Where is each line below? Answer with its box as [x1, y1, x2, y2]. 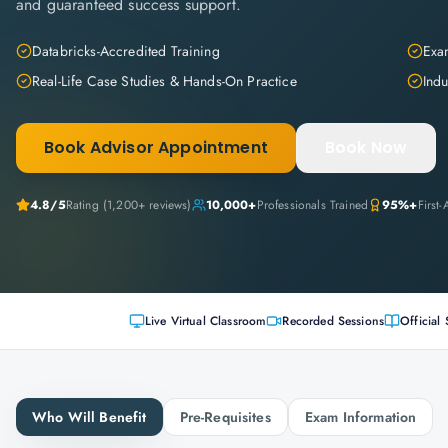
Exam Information [304, 407, 417, 427]
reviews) [145, 196, 192, 214]
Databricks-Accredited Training [32, 41, 220, 61]
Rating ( [65, 196, 108, 214]
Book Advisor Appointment [44, 136, 268, 159]
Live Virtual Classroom [144, 312, 267, 330]
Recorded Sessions [282, 312, 385, 330]
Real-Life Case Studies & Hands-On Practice [32, 71, 297, 91]
